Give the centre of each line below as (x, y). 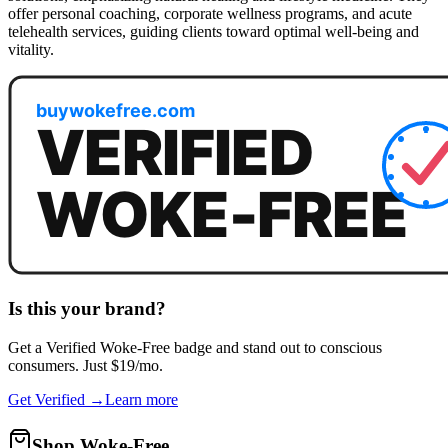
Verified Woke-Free (108, 347)
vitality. (31, 50)
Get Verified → (56, 399)
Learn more (141, 399)
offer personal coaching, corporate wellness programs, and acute (210, 14)
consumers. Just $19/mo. (85, 365)
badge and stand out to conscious (276, 347)
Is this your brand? (87, 309)
